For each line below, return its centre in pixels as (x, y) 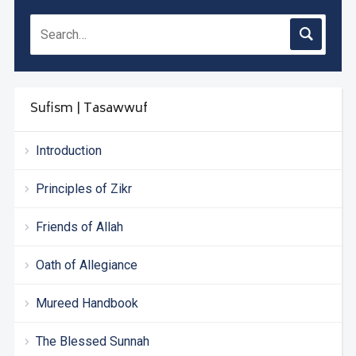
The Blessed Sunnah (92, 341)
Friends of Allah (79, 226)
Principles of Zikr (83, 188)
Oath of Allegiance (86, 265)
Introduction (68, 150)
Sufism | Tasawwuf (89, 108)
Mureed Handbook (87, 303)
